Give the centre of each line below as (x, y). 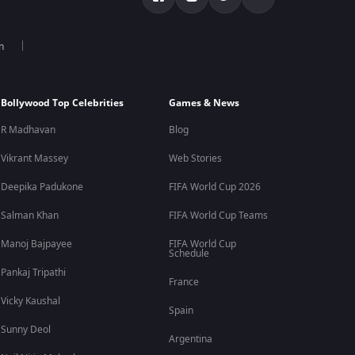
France (183, 282)
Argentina (190, 339)
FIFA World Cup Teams (218, 216)
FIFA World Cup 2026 (214, 187)
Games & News (204, 103)
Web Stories (195, 158)
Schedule (189, 254)
